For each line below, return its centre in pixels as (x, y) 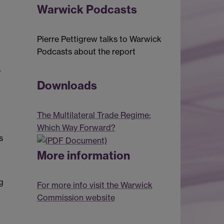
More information (84, 156)
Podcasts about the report (86, 51)
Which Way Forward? (76, 127)
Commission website (76, 198)
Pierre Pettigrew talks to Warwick (99, 39)
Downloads (67, 85)
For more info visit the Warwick (94, 185)
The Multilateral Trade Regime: (94, 115)
